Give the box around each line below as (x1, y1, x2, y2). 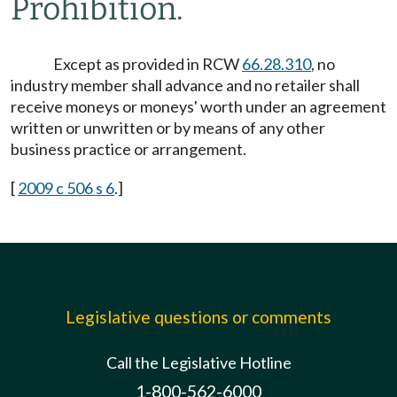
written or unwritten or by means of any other (11, 118, 325, 137)
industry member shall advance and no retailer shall (11, 75, 360, 95)
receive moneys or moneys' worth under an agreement (11, 97, 386, 116)
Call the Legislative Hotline (105, 353, 292, 372)
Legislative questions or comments (66, 307, 331, 327)
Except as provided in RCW (53, 54, 242, 74)
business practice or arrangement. (11, 139, 246, 159)
